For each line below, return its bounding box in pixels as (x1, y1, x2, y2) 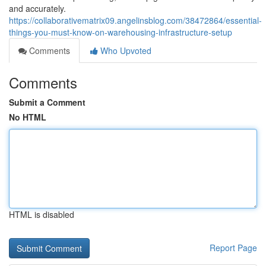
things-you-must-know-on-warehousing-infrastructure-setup (9, 26, 232, 38)
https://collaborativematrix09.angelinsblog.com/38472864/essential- (9, 14, 262, 26)
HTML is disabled (9, 208, 74, 220)
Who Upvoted (98, 45, 151, 56)
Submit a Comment (9, 96, 85, 108)
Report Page (210, 242, 257, 254)
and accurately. (9, 2, 66, 14)
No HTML (9, 111, 46, 123)
